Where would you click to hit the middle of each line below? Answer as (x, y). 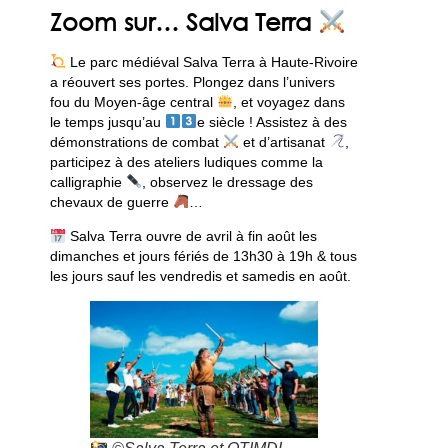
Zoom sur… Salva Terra (184, 21)
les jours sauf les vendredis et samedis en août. (201, 276)
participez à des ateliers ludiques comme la (187, 161)
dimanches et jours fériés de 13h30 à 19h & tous (204, 256)
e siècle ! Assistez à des (272, 121)
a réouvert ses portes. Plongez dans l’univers (193, 81)
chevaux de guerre (112, 201)
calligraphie (88, 181)
